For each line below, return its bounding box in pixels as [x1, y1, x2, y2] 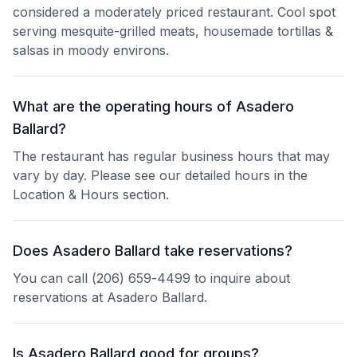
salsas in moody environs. [13, 42, 169, 58]
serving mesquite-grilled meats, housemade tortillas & [13, 23, 333, 39]
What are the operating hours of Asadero [13, 98, 294, 115]
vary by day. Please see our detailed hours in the [13, 167, 308, 183]
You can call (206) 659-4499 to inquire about [13, 270, 290, 286]
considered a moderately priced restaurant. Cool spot [13, 4, 335, 20]
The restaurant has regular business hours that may [13, 148, 330, 164]
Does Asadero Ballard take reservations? [13, 242, 292, 259]
